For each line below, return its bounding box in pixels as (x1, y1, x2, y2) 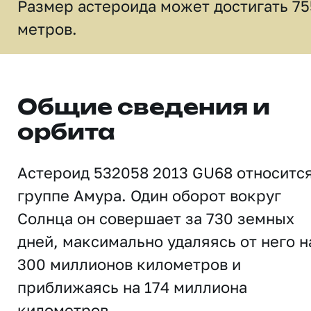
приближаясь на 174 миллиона (17, 278, 247, 296)
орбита (17, 123, 115, 144)
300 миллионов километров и (17, 255, 241, 274)
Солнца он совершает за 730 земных (17, 209, 294, 228)
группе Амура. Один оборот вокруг (17, 186, 281, 205)
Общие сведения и (17, 98, 270, 119)
